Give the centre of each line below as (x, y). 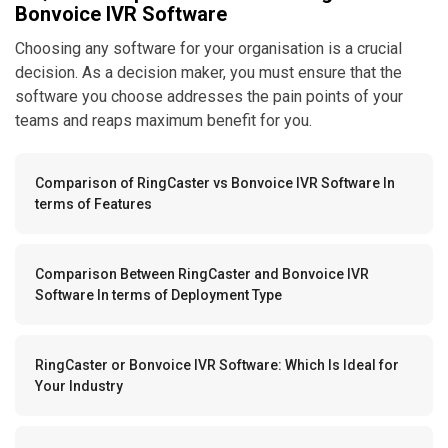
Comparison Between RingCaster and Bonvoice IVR (202, 273)
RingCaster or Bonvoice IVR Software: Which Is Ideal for (217, 364)
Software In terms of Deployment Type (158, 294)
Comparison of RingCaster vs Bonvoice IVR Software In (215, 182)
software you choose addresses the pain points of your (209, 96)
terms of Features (93, 203)
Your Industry (79, 385)
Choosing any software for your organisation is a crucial (208, 48)
